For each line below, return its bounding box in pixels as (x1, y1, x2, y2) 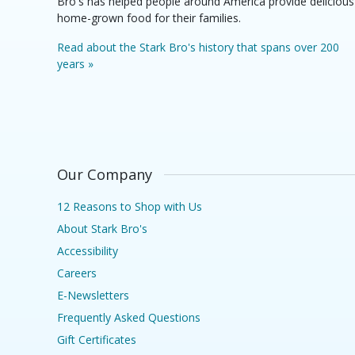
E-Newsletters (57, 288, 129, 303)
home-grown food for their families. (57, 10, 241, 25)
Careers (57, 265, 97, 281)
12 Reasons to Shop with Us (57, 199, 202, 215)
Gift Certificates (57, 332, 136, 348)
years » (57, 55, 94, 71)
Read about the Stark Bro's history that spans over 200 (57, 39, 339, 55)
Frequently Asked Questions (57, 310, 200, 326)
